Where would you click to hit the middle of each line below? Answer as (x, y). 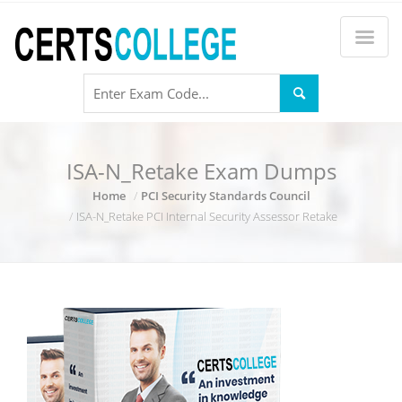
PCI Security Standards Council (225, 196)
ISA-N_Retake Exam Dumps (201, 171)
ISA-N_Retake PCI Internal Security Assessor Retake (207, 216)
